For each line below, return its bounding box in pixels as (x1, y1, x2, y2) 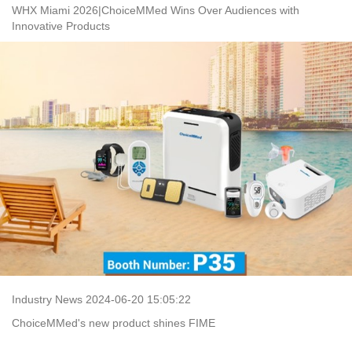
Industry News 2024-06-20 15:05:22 (12, 292, 191, 306)
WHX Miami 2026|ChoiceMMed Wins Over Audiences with (12, 3, 299, 16)
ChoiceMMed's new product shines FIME (12, 316, 215, 329)
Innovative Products (12, 19, 110, 32)
